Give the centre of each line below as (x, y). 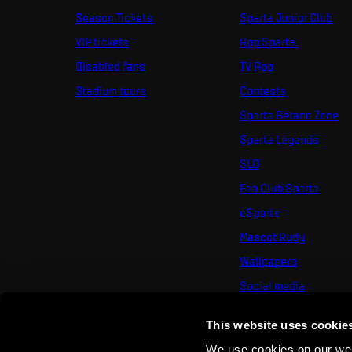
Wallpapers (268, 261)
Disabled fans (111, 66)
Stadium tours (111, 91)
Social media (272, 286)
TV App (256, 66)
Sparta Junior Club (286, 18)
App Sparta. (269, 42)
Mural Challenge (280, 310)
